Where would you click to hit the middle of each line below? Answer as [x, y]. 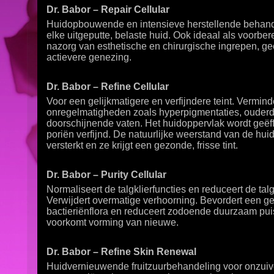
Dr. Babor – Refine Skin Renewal [121, 251]
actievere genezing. [89, 57]
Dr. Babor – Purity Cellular [106, 174]
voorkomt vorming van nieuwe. [113, 222]
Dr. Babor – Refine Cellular [108, 86]
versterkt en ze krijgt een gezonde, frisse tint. [142, 145]
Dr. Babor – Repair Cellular [108, 9]
